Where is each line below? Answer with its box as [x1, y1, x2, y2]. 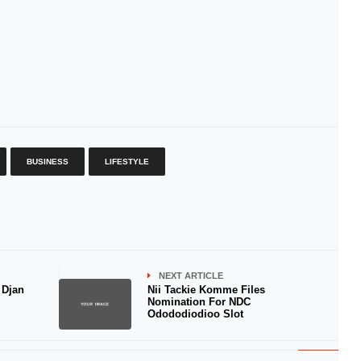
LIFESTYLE [104, 157, 149, 166]
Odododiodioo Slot [147, 308, 243, 320]
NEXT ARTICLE [158, 271, 223, 280]
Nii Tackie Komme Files [147, 284, 265, 296]
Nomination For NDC [147, 296, 251, 308]
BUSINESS [26, 157, 68, 166]
